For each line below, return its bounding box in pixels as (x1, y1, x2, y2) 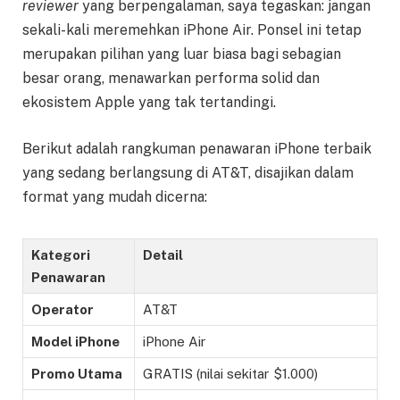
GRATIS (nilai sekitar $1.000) (143, 366, 318, 382)
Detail (143, 247, 183, 263)
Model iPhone (31, 334, 120, 350)
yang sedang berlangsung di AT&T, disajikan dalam (22, 163, 354, 181)
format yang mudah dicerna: (22, 187, 207, 205)
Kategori (31, 247, 90, 263)
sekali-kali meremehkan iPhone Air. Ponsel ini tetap (22, 21, 362, 39)
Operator (31, 302, 94, 318)
